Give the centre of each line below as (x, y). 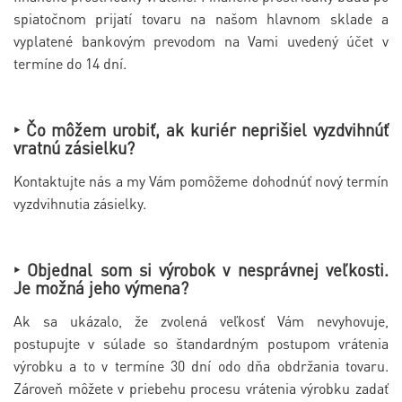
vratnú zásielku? (74, 147)
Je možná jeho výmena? (101, 287)
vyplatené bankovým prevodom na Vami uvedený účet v (201, 40)
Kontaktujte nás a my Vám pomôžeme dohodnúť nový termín (201, 180)
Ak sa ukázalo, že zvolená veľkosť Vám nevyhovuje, (201, 320)
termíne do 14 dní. (70, 63)
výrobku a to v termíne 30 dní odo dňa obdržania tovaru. (201, 365)
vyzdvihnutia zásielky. (80, 203)
